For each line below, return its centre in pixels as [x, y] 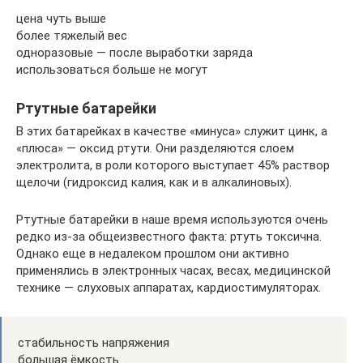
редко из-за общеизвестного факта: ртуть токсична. [169, 237]
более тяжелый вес [72, 36]
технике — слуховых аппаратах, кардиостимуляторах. [169, 288]
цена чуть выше [61, 19]
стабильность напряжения [94, 343]
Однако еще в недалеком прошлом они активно [153, 254]
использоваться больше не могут [112, 70]
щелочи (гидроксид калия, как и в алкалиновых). [154, 183]
